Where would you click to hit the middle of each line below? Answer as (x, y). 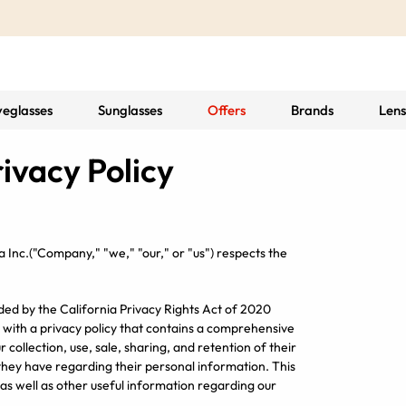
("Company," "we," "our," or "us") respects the (158, 253)
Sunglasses (130, 110)
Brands (312, 110)
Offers (227, 110)
